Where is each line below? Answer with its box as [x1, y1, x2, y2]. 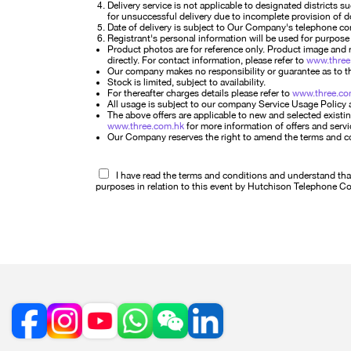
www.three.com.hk [107, 121, 184, 132]
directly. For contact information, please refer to [107, 55, 306, 66]
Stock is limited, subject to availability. [107, 77, 266, 88]
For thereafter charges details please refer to [107, 88, 292, 99]
